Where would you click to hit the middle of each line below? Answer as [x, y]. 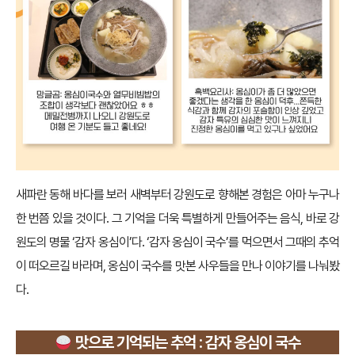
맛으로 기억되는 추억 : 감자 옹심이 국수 [187, 343]
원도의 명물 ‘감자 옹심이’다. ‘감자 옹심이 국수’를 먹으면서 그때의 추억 [177, 242]
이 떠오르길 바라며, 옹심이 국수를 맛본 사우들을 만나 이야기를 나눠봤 [177, 266]
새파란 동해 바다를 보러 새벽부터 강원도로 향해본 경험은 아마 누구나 [177, 195]
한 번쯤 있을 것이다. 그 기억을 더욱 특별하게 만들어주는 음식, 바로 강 [177, 219]
